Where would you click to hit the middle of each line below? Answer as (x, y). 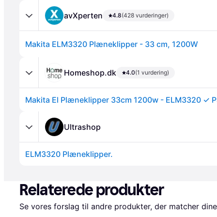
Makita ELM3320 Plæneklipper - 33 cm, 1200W (112, 44)
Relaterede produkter (92, 190)
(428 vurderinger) (145, 15)
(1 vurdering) (152, 72)
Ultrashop (82, 127)
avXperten (83, 15)
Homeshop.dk (90, 72)
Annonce (35, 116)
